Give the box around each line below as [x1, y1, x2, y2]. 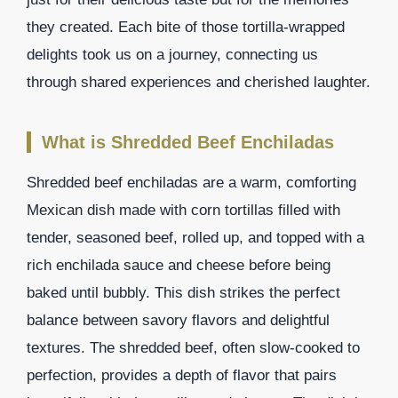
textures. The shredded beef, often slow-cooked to [27, 338, 360, 356]
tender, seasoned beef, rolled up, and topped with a [27, 228, 364, 246]
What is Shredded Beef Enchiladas [42, 131, 334, 152]
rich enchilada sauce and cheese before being [27, 256, 330, 274]
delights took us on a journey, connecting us [27, 45, 318, 63]
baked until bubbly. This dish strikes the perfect [27, 283, 340, 301]
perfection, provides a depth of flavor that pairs [27, 366, 337, 384]
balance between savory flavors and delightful [27, 311, 330, 329]
